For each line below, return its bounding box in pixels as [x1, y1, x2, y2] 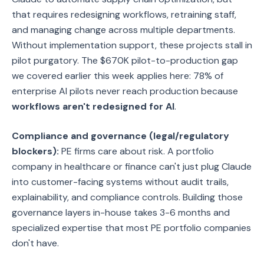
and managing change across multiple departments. [12, 24, 235, 36]
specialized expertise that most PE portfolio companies [12, 222, 251, 234]
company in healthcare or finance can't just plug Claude [12, 160, 252, 173]
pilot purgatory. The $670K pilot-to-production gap [12, 54, 238, 67]
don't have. [12, 237, 59, 249]
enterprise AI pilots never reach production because [12, 85, 238, 97]
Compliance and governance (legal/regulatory [12, 130, 229, 142]
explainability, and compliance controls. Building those [12, 191, 243, 203]
